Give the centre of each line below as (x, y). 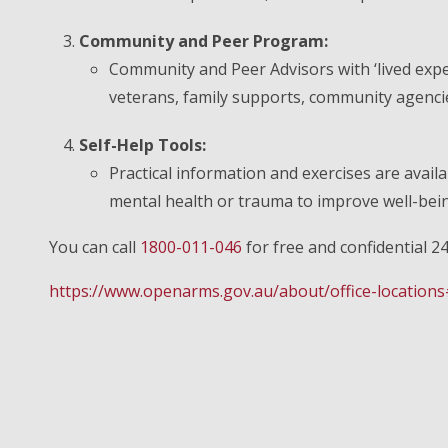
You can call (94, 247)
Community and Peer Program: (203, 41)
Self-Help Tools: (142, 145)
